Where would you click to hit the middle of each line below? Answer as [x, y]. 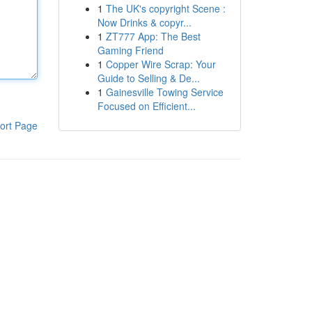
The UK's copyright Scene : [165, 8]
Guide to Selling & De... [148, 78]
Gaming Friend [130, 50]
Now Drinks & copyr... [144, 22]
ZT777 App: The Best [153, 36]
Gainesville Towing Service [164, 92]
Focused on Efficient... [146, 106]
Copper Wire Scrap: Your [161, 64]
